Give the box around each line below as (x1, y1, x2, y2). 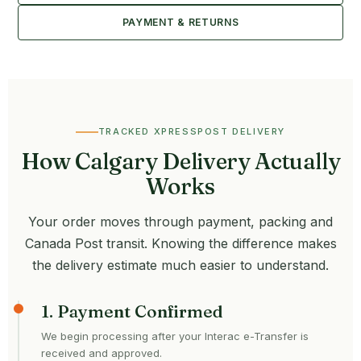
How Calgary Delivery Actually (20, 147, 341, 176)
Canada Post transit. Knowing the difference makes (24, 235, 337, 252)
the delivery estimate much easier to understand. (32, 257, 329, 274)
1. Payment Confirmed (41, 301, 223, 322)
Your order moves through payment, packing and (28, 214, 333, 230)
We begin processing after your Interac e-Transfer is (41, 330, 309, 343)
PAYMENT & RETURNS (122, 15, 239, 28)
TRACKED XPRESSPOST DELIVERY (98, 126, 286, 138)
